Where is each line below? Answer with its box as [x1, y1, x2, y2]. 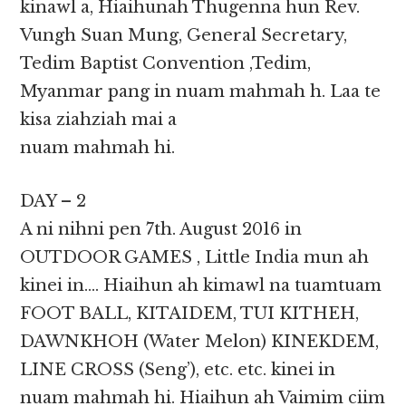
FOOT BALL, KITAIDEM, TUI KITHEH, [20, 304, 360, 324]
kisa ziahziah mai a [20, 110, 178, 130]
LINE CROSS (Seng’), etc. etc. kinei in [20, 360, 336, 381]
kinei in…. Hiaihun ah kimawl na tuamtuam [20, 275, 382, 296]
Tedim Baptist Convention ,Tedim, [20, 53, 312, 74]
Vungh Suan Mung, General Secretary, [20, 25, 348, 46]
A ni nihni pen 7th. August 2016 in [20, 219, 303, 240]
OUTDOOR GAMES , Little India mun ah [20, 247, 370, 268]
